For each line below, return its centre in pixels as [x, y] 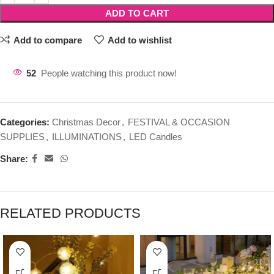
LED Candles [156, 137]
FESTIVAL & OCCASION [179, 122]
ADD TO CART [137, 13]
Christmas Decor [86, 122]
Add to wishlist [139, 40]
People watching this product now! [109, 73]
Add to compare [47, 40]
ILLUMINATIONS [87, 137]
